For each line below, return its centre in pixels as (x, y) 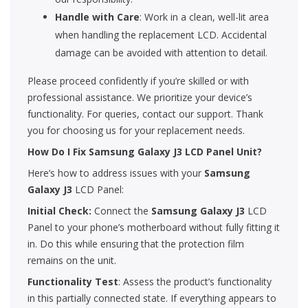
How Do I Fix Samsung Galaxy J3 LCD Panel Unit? (145, 152)
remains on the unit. (72, 261)
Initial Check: (59, 211)
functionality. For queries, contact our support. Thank (145, 114)
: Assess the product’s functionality (195, 282)
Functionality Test (73, 282)
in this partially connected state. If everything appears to (152, 298)
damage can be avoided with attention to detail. (161, 53)
